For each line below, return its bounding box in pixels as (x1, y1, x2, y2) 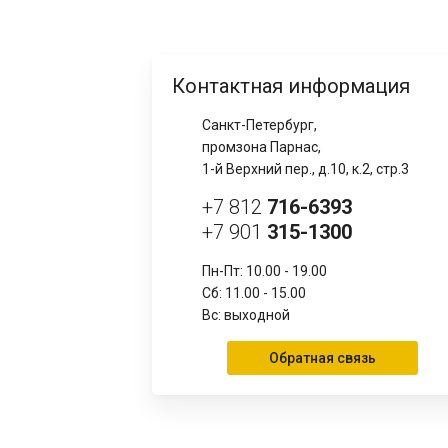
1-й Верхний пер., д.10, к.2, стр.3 (202, 161, 409, 177)
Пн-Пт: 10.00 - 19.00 (202, 263, 327, 279)
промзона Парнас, (202, 139, 321, 155)
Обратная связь (268, 350, 376, 366)
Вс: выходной (202, 307, 290, 323)
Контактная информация (172, 74, 410, 98)
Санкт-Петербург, (202, 117, 317, 133)
